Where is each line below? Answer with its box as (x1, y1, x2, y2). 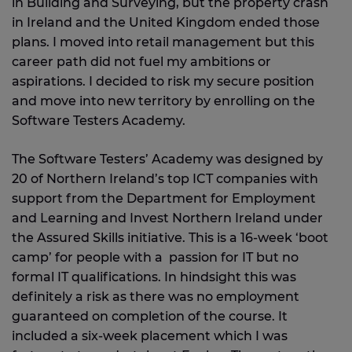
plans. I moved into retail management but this (12, 35, 314, 49)
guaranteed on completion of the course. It (12, 309, 288, 324)
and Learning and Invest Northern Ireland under (12, 211, 323, 225)
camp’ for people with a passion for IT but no (12, 250, 299, 265)
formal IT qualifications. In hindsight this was (12, 269, 296, 284)
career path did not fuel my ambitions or (12, 54, 271, 69)
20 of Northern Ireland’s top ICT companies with (12, 171, 318, 186)
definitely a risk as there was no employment (12, 289, 299, 304)
